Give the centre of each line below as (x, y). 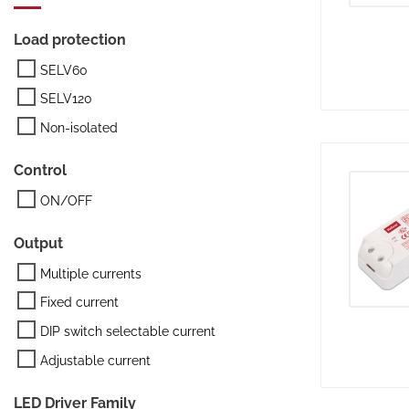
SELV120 (66, 99)
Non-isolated (79, 128)
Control (40, 170)
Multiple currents (91, 273)
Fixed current (79, 302)
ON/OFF (66, 200)
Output (38, 243)
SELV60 (64, 69)
